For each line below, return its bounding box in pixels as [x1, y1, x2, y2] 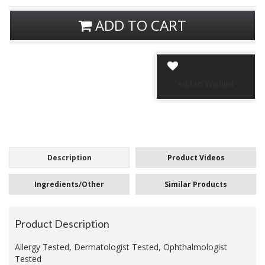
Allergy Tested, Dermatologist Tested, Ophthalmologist [15, 241, 227, 253]
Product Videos [167, 153, 225, 163]
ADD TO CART [92, 15, 186, 35]
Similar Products [164, 179, 227, 190]
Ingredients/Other [34, 179, 104, 190]
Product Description [15, 217, 109, 231]
